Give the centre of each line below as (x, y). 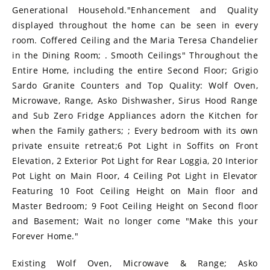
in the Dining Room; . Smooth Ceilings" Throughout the (135, 55)
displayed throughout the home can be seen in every (135, 25)
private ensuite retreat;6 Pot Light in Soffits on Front (135, 146)
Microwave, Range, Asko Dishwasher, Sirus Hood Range (135, 101)
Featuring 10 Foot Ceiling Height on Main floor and (135, 191)
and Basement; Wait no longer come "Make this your (135, 221)
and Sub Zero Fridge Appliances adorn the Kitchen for (135, 116)
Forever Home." (45, 236)
